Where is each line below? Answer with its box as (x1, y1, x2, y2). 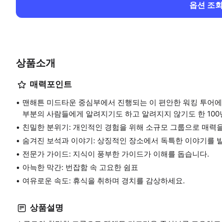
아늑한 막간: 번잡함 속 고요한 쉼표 (22, 162, 138, 172)
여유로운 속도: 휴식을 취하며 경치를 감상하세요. (22, 175, 185, 185)
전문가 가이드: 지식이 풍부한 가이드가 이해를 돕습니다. (22, 149, 209, 159)
